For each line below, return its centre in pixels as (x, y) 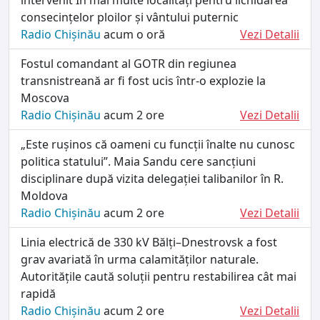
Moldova (44, 195)
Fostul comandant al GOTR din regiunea (129, 63)
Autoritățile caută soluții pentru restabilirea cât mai (159, 276)
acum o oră (133, 34)
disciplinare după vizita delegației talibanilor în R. (152, 178)
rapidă (38, 293)
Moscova (45, 97)
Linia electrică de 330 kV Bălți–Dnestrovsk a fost (149, 242)
